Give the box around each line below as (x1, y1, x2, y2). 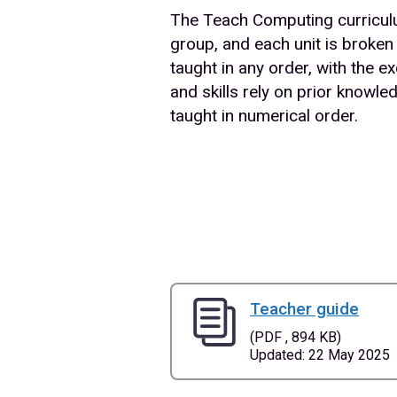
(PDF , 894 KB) (250, 329, 341, 346)
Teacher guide (250, 299, 359, 320)
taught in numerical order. (170, 105, 358, 126)
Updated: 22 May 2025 (250, 346, 390, 364)
